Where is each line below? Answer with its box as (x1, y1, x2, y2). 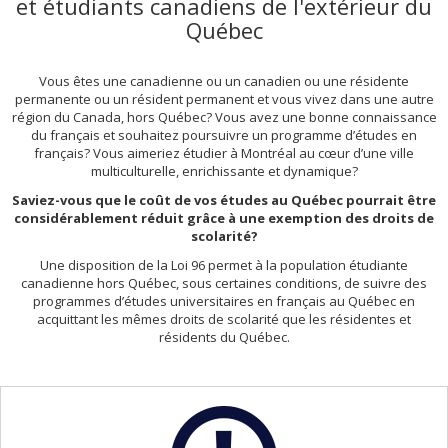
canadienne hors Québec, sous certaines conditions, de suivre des (21, 273, 427, 292)
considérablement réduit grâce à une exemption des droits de (14, 208, 434, 227)
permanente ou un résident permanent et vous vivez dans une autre (14, 89, 434, 108)
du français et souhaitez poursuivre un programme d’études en (31, 125, 417, 144)
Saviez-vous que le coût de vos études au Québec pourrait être (12, 190, 436, 209)
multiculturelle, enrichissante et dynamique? (90, 161, 358, 180)
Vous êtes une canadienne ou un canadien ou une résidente (39, 71, 409, 90)
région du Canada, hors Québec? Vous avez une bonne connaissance (11, 107, 437, 126)
